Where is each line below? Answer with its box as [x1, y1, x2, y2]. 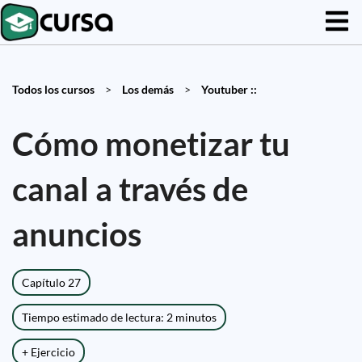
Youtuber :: [201, 82, 257, 96]
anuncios [12, 215, 141, 254]
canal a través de [12, 170, 248, 208]
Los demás [122, 82, 174, 96]
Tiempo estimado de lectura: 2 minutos [22, 310, 217, 324]
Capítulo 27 [22, 276, 81, 289]
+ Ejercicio [22, 345, 75, 359]
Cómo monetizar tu [12, 124, 290, 163]
